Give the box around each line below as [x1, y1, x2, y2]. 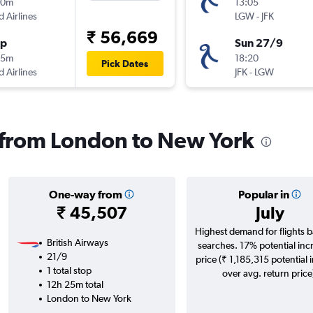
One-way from [48, 188, 122, 201]
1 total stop [46, 265, 92, 277]
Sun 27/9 [234, 36, 283, 50]
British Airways [46, 237, 108, 249]
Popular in [238, 188, 289, 201]
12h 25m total [46, 279, 103, 291]
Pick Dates [101, 58, 148, 70]
